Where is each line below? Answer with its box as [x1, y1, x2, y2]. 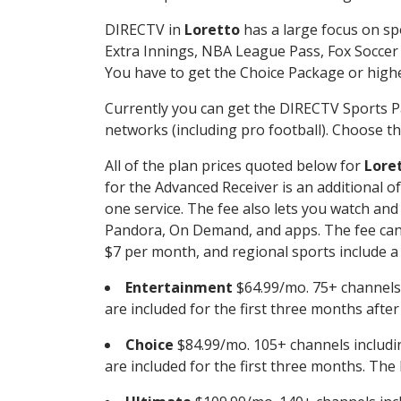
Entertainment [125, 277, 233, 297]
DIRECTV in [105, 19, 184, 39]
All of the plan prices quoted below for [105, 155, 364, 175]
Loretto [184, 19, 240, 39]
